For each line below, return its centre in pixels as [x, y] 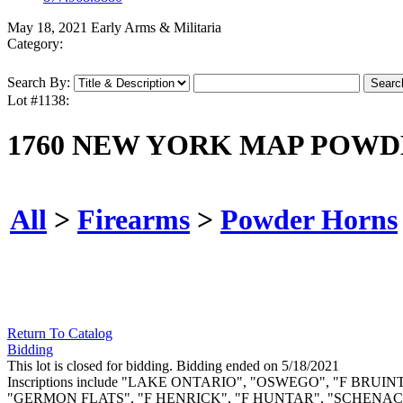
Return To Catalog [60, 334]
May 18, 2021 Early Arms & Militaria [114, 28]
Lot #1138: [38, 101]
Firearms [134, 219]
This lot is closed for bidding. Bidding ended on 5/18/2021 [173, 366]
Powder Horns [309, 219]
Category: [35, 44]
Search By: [39, 83]
